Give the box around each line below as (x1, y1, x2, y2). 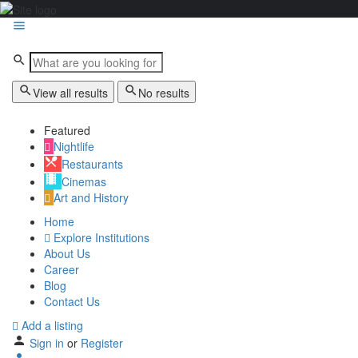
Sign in (30, 335, 67, 352)
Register (81, 335, 123, 352)
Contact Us (44, 293, 100, 310)
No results (138, 85, 189, 101)
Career (44, 261, 79, 278)
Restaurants (62, 156, 123, 173)
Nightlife (54, 138, 94, 155)
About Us (44, 245, 90, 262)
